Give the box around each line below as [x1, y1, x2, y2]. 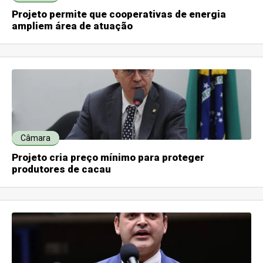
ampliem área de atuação [12, 19, 133, 32]
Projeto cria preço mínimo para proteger [12, 151, 205, 163]
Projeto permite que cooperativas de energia [12, 8, 227, 20]
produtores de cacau [12, 163, 112, 175]
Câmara [21, 133, 51, 143]
